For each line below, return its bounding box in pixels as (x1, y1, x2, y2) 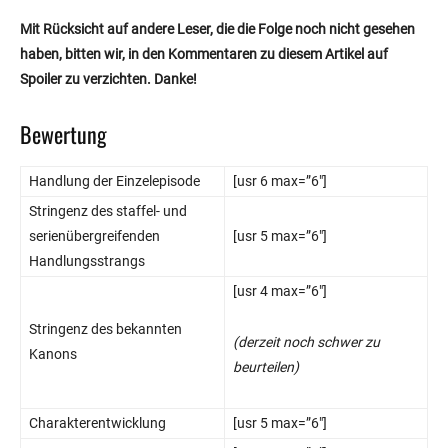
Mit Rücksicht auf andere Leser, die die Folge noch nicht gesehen (20, 20, 415, 37)
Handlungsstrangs (29, 252, 145, 269)
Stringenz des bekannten (29, 320, 182, 337)
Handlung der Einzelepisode (29, 172, 200, 189)
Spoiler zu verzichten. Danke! (20, 70, 197, 87)
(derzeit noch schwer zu (233, 333, 380, 350)
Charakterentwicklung (29, 414, 166, 431)
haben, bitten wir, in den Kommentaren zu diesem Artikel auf (20, 45, 388, 62)
